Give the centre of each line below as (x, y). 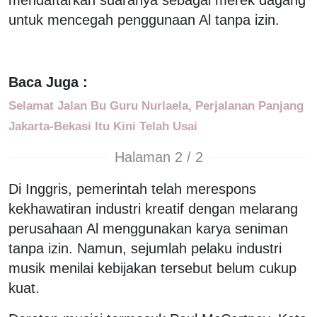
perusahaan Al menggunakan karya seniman (148, 228)
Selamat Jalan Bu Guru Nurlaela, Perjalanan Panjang (156, 105)
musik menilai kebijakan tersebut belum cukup (152, 268)
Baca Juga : (48, 82)
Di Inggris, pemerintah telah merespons (132, 189)
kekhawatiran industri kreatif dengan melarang (153, 208)
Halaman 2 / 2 (158, 157)
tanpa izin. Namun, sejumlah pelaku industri (145, 248)
